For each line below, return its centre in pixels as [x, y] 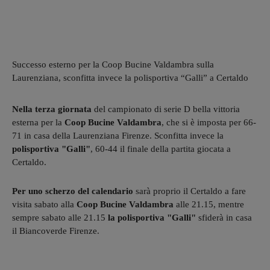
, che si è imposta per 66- [209, 122]
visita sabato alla [44, 204]
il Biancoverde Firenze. [56, 231]
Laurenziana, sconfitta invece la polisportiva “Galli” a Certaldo [130, 77]
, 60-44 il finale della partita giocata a [161, 149]
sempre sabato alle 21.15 [60, 217]
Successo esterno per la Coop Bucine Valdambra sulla [113, 64]
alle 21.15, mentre [209, 204]
